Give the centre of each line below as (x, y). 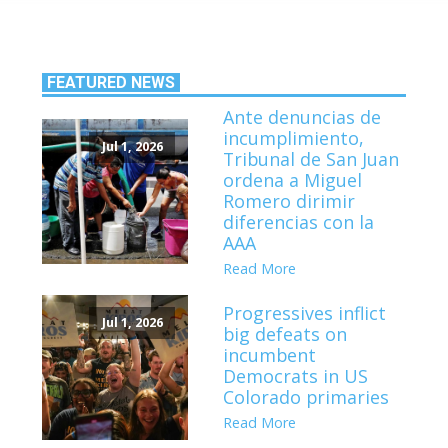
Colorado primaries (306, 397)
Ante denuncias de (302, 116)
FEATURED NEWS (111, 82)
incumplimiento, (294, 137)
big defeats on (285, 334)
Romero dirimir (289, 200)
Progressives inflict (305, 313)
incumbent (270, 355)
